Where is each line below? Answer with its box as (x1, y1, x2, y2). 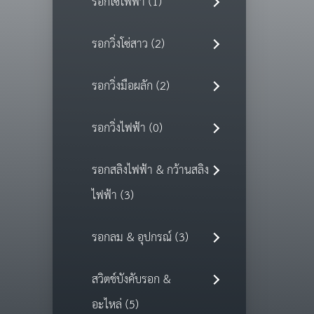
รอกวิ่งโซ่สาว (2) (91, 34, 165, 56)
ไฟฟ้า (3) (91, 185, 134, 207)
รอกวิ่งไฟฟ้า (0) (91, 118, 163, 140)
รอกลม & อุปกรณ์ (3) (91, 227, 189, 250)
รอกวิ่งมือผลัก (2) (91, 76, 170, 98)
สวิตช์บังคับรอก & (91, 269, 170, 292)
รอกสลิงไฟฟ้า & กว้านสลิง (91, 160, 209, 182)
